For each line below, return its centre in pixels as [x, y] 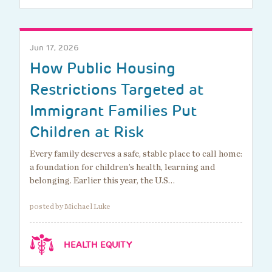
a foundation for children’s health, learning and [122, 168]
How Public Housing [103, 69]
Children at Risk [87, 132]
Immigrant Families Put [113, 111]
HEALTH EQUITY [98, 245]
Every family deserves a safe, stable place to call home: [136, 154]
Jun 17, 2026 [54, 48]
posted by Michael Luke [70, 207]
